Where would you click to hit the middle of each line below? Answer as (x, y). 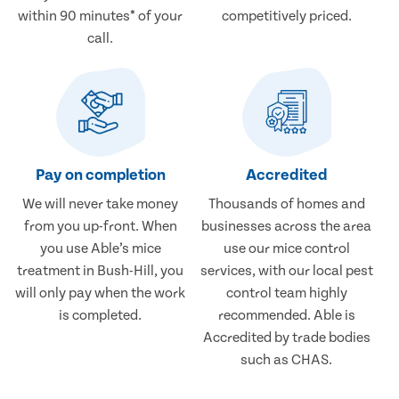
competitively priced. (286, 16)
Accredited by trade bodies (286, 338)
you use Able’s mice (100, 249)
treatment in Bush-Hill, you (101, 271)
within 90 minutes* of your (101, 16)
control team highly (286, 293)
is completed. (101, 316)
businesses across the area (287, 227)
